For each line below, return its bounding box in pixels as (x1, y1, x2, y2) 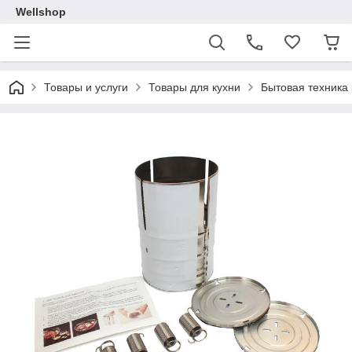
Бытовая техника (261, 81, 348, 93)
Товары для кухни (148, 81, 240, 93)
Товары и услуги (44, 81, 128, 93)
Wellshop (16, 5, 66, 18)
